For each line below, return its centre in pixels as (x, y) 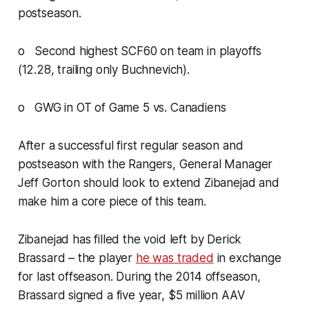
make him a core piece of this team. (112, 201)
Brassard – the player (77, 258)
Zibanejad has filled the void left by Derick (130, 239)
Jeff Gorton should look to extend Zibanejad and (148, 182)
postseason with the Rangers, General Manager (145, 164)
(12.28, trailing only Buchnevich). (103, 69)
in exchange (247, 258)
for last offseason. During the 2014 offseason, (139, 276)
